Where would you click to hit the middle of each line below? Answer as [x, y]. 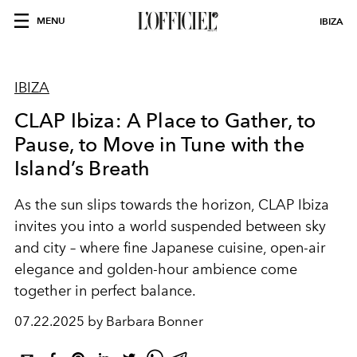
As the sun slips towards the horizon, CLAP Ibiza [172, 205]
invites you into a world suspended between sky [170, 226]
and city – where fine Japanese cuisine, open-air [170, 248]
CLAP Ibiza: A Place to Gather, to [165, 120]
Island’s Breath [82, 168]
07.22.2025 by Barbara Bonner [109, 321]
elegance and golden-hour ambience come [156, 269]
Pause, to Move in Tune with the [159, 144]
